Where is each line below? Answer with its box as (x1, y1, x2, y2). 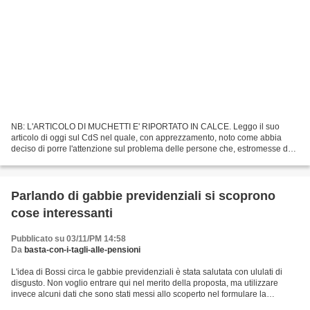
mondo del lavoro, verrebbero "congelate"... (11, 155, 174, 165)
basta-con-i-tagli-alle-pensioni (24, 245, 140, 255)
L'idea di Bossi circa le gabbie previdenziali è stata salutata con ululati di (11, 267, 282, 277)
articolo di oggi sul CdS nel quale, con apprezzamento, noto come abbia (11, 133, 282, 143)
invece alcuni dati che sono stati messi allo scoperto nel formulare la (11, 289, 266, 300)
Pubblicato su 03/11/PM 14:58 (11, 234, 126, 244)
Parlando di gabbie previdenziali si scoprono (11, 189, 275, 203)
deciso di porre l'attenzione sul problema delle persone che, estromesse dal (11, 144, 295, 154)
